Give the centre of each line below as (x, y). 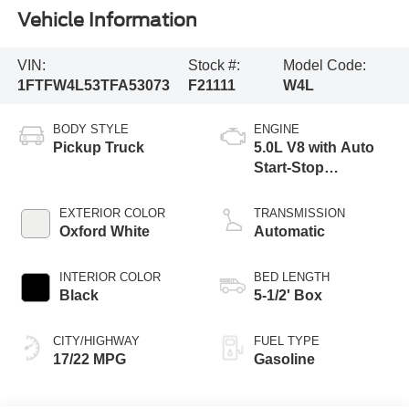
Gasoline (284, 359)
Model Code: (325, 66)
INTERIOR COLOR (110, 277)
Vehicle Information (107, 21)
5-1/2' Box (288, 295)
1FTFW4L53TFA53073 (93, 86)
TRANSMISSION (299, 213)
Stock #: (214, 66)
